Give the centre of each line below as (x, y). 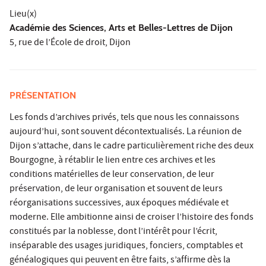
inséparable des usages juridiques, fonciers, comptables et (126, 247)
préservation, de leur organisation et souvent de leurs (116, 190)
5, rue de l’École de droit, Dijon (70, 44)
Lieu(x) (23, 15)
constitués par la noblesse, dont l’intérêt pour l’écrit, (113, 232)
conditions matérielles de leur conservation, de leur (112, 175)
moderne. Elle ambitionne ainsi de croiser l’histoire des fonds (132, 218)
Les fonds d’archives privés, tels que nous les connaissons (124, 118)
